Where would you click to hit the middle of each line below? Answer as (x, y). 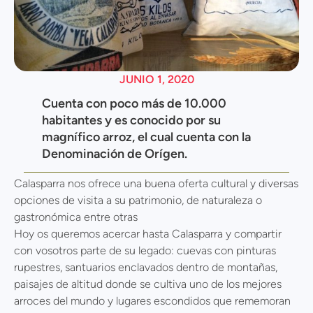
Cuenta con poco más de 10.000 (134, 104)
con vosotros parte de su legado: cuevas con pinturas (145, 251)
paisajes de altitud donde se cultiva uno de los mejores (148, 284)
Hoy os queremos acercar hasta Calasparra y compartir (148, 234)
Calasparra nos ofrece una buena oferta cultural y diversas (156, 184)
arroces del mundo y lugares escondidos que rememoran (152, 301)
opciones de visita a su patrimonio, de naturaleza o (138, 201)
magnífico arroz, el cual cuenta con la (146, 137)
